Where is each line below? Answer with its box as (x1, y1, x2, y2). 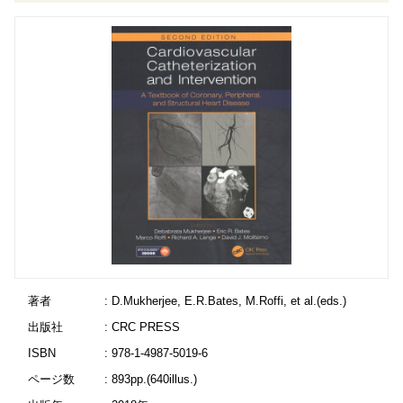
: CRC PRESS (103, 320, 180, 334)
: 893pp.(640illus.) (103, 372, 197, 386)
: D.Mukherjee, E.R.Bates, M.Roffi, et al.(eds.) (103, 294, 346, 308)
